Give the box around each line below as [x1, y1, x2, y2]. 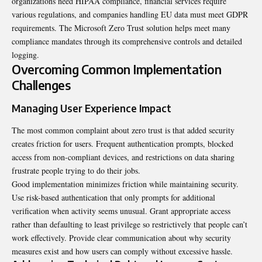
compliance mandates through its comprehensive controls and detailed [12, 36, 242, 47]
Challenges [12, 77, 70, 94]
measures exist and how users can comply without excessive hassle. [12, 246, 233, 257]
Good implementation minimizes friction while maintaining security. [12, 178, 239, 190]
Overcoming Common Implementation [12, 61, 221, 78]
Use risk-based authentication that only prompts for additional [12, 192, 215, 204]
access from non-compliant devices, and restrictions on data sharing [12, 151, 235, 163]
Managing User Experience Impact [12, 101, 171, 115]
